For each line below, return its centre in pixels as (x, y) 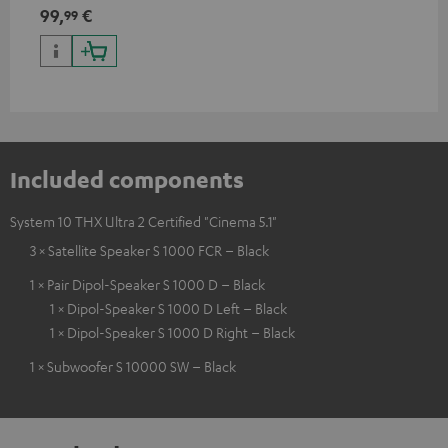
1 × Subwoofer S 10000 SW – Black (133, 366)
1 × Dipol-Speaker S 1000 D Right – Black (172, 332)
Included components (127, 179)
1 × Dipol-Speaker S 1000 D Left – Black (168, 308)
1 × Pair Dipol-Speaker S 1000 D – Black (147, 284)
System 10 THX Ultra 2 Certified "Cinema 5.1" (143, 221)
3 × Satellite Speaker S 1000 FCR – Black (149, 250)
